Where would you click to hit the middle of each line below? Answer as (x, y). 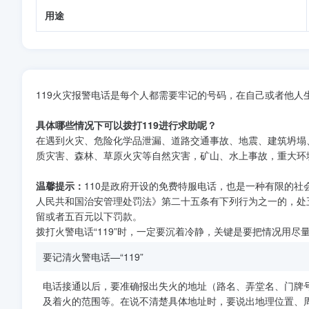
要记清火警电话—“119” (93, 257)
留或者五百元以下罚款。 (89, 216)
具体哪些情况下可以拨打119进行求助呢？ (126, 125)
